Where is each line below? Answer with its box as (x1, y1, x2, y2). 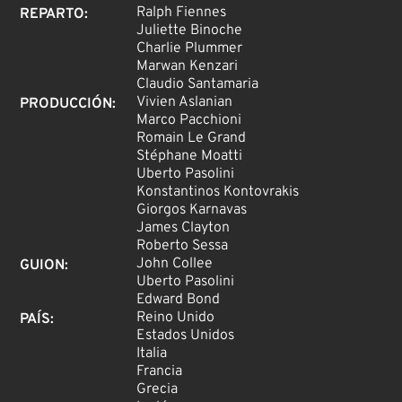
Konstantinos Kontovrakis (136, 183, 300, 202)
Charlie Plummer (136, 39, 243, 58)
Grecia (136, 380, 179, 399)
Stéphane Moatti (136, 147, 243, 166)
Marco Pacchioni (136, 111, 242, 130)
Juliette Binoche (136, 22, 243, 40)
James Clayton (136, 219, 231, 238)
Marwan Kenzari (136, 57, 239, 76)
